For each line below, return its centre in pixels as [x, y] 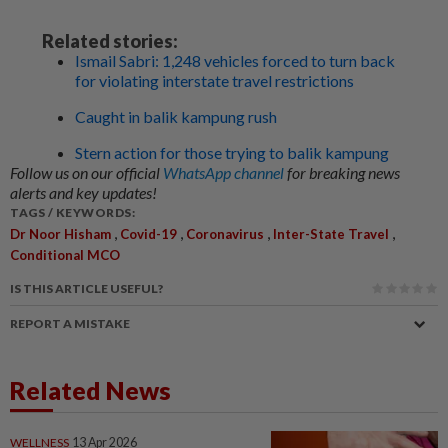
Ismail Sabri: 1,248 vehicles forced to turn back [235, 61]
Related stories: [110, 41]
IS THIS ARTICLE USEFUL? [86, 289]
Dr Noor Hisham [60, 234]
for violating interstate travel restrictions [214, 81]
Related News [90, 390]
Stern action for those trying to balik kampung [232, 153]
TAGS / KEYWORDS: [72, 213]
